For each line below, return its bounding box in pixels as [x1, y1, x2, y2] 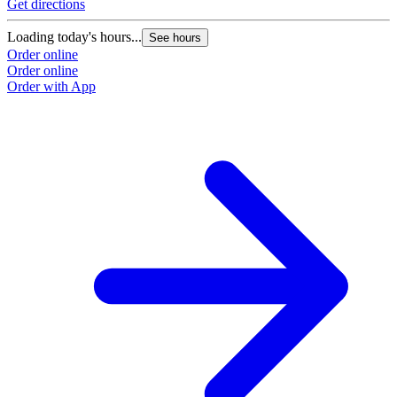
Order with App [7, 79, 96, 95]
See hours [149, 31, 201, 45]
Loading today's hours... [7, 29, 142, 45]
